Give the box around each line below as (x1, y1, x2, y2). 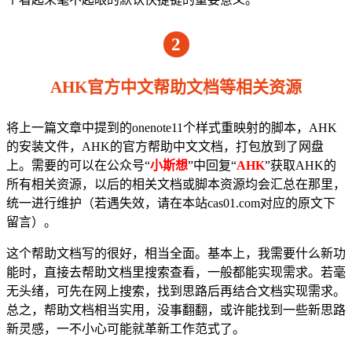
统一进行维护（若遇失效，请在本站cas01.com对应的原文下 (6, 196, 335, 210)
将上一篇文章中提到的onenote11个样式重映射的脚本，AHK (6, 120, 337, 134)
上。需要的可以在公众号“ (6, 158, 150, 172)
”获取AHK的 (265, 158, 336, 172)
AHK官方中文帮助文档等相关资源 (50, 77, 302, 97)
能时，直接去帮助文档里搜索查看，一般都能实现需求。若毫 (6, 265, 346, 279)
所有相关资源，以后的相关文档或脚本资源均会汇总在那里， (6, 177, 346, 191)
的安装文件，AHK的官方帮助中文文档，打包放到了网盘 (6, 139, 324, 153)
